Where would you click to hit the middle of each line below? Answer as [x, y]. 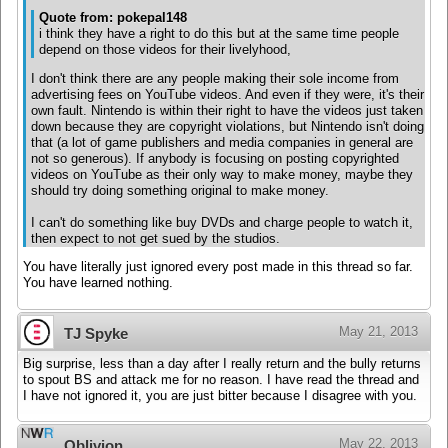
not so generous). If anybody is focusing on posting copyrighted [215, 158]
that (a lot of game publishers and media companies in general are [222, 142]
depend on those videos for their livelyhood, [165, 50]
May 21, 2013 [378, 331]
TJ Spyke [96, 333]
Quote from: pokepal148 [113, 18]
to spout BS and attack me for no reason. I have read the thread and [221, 379]
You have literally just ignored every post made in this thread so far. [218, 267]
